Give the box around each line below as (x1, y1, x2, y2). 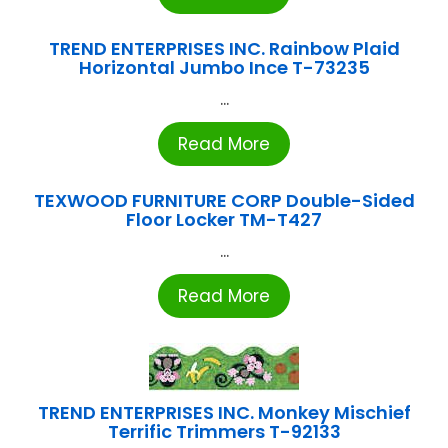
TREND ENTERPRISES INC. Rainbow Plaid (48, 35, 400, 61)
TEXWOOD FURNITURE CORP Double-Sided (33, 187, 415, 213)
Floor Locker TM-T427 (126, 206, 322, 232)
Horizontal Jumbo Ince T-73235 (78, 54, 370, 80)
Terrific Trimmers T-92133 (107, 418, 341, 444)
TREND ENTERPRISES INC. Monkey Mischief (37, 399, 411, 425)
